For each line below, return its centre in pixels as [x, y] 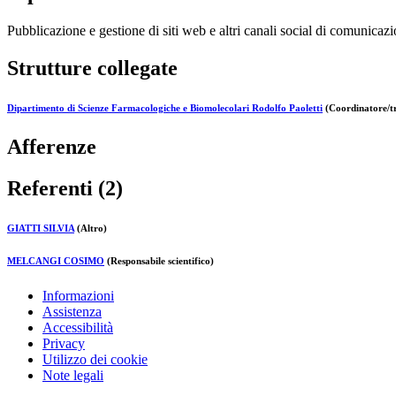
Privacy [64, 343]
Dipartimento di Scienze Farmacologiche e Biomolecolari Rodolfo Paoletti [165, 107]
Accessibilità [78, 327]
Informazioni [78, 295]
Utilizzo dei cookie [95, 359]
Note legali [73, 375]
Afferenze [52, 146]
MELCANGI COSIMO [56, 260]
